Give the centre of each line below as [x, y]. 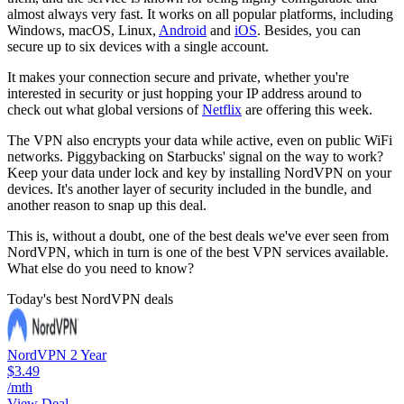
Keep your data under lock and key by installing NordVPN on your [199, 173]
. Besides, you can [309, 31]
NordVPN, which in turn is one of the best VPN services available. [198, 252]
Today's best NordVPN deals [90, 299]
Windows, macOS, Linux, [83, 31]
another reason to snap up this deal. [109, 206]
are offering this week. [307, 110]
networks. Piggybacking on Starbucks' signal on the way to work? [195, 157]
